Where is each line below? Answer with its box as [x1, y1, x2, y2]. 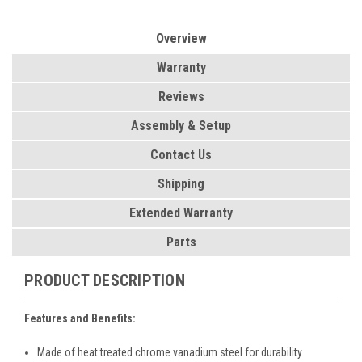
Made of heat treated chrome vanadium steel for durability [37, 345, 303, 359]
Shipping [158, 175, 204, 192]
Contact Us [150, 146, 212, 162]
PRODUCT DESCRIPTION [24, 270, 185, 290]
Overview [155, 30, 207, 46]
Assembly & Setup [131, 117, 231, 133]
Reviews [158, 88, 204, 104]
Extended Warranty [129, 204, 233, 221]
